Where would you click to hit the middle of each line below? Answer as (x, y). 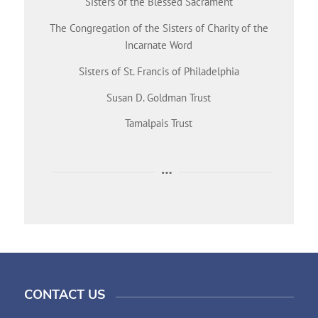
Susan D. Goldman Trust (159, 97)
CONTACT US (64, 294)
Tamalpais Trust (159, 124)
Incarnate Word (159, 45)
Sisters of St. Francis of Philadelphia (159, 71)
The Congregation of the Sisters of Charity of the (159, 28)
